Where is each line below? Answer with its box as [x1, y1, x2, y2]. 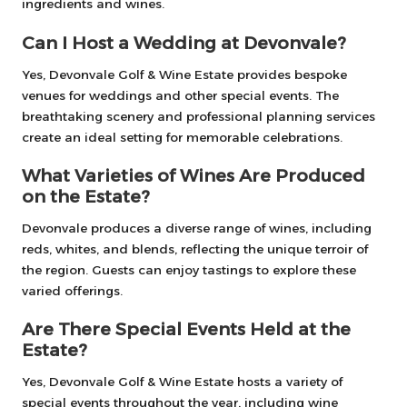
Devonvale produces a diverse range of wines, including [22, 220, 372, 235]
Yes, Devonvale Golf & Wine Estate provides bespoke [22, 66, 347, 82]
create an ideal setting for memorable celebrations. [22, 129, 342, 144]
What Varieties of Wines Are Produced [22, 164, 365, 186]
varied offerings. [22, 283, 123, 298]
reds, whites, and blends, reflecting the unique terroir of [22, 241, 368, 256]
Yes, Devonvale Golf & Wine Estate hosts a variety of [22, 373, 342, 389]
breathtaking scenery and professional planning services [22, 108, 375, 124]
